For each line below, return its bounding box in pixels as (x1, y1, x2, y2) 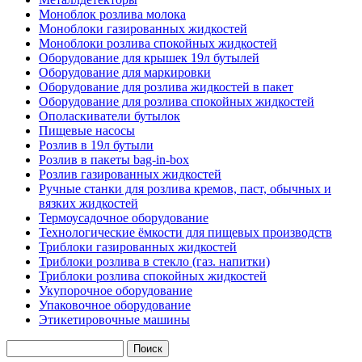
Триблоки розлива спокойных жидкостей (39, 268, 267, 283)
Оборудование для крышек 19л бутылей (39, 50, 259, 65)
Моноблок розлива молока (39, 6, 186, 21)
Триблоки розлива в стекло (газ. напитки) (39, 254, 270, 268)
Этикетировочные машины (39, 312, 190, 326)
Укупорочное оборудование (39, 283, 192, 297)
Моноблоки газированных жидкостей (39, 21, 247, 36)
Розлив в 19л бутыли (39, 137, 154, 152)
